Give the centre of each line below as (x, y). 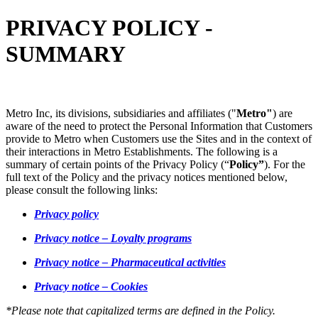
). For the (285, 164)
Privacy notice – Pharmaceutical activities (130, 262)
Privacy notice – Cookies (91, 286)
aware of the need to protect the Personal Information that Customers (159, 126)
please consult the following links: (82, 190)
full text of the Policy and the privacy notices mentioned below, (147, 177)
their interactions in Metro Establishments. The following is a (142, 151)
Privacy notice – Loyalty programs (113, 238)
